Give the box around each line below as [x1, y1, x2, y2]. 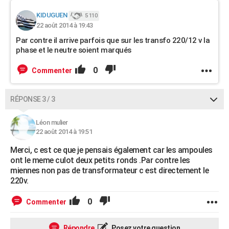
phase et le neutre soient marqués [16, 45, 131, 55]
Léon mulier [36, 119, 68, 126]
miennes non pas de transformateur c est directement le [10, 166, 209, 175]
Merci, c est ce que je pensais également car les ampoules [10, 145, 213, 155]
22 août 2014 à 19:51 [36, 128, 92, 135]
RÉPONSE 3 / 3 [10, 95, 55, 103]
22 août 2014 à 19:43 [36, 21, 93, 29]
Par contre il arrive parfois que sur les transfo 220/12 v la [16, 36, 210, 45]
